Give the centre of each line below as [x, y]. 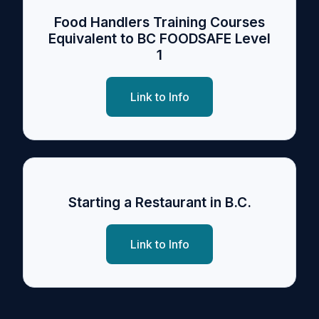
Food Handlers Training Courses [159, 22]
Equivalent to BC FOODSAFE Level [159, 38]
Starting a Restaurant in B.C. [159, 203]
